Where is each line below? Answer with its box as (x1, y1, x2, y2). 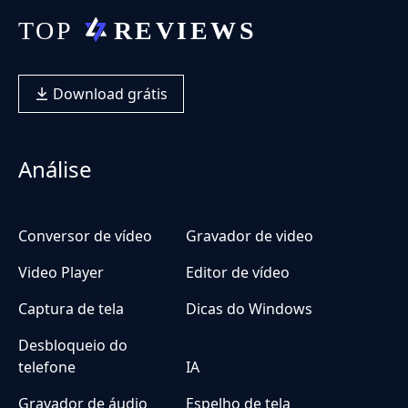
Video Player (18, 261, 104, 282)
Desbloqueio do (18, 334, 127, 355)
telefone (18, 356, 76, 377)
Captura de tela (18, 298, 124, 319)
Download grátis (49, 83, 168, 104)
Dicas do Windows (186, 298, 312, 319)
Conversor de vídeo (18, 225, 152, 246)
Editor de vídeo (186, 261, 290, 282)
